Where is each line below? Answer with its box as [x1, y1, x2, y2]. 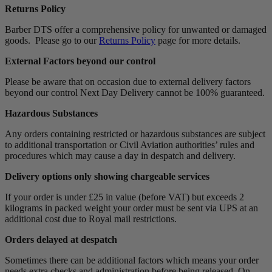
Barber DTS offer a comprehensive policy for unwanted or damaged [5, 24, 267, 35]
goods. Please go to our [5, 35, 99, 46]
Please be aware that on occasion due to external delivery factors [5, 76, 251, 87]
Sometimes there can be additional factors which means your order [5, 254, 259, 265]
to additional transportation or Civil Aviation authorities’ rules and [5, 139, 254, 150]
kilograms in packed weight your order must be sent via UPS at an [5, 202, 258, 213]
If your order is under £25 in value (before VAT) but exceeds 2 [5, 191, 244, 202]
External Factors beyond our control [5, 55, 155, 66]
